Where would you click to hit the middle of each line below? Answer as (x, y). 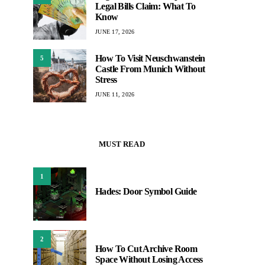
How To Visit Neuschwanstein (150, 58)
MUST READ (122, 144)
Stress (106, 79)
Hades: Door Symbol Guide (146, 192)
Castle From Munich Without (150, 69)
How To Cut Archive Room (146, 249)
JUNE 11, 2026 (115, 94)
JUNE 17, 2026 (115, 31)
